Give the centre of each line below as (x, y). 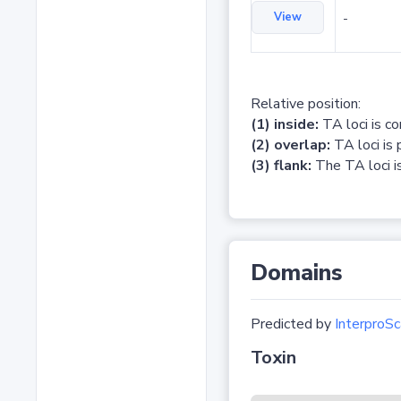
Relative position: (305, 104)
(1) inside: (284, 125)
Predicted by (292, 324)
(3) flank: (281, 166)
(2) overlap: (290, 145)
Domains (296, 273)
